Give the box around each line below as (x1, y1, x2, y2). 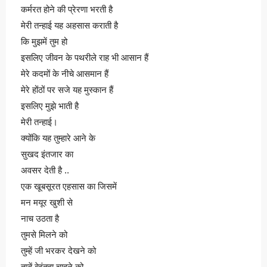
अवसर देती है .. (21, 165, 69, 175)
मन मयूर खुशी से (21, 197, 73, 207)
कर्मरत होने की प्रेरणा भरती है (21, 4, 113, 14)
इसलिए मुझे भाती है (21, 101, 79, 111)
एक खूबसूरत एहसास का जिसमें (21, 181, 117, 191)
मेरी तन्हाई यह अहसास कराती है (21, 20, 118, 30)
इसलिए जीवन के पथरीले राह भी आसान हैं (21, 52, 148, 63)
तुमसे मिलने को (21, 229, 67, 240)
